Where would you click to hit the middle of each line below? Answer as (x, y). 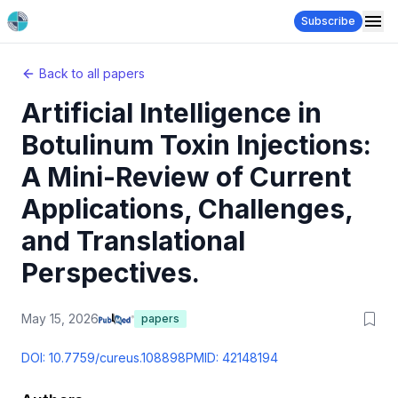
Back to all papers (92, 73)
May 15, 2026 (60, 318)
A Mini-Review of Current (186, 177)
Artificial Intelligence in (171, 113)
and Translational (133, 241)
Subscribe (328, 21)
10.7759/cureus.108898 (117, 358)
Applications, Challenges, (187, 209)
